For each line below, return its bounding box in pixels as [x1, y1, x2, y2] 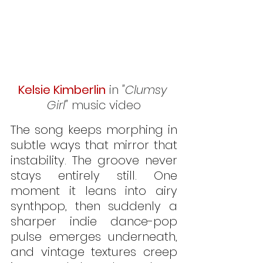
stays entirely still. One [11, 167, 177, 184]
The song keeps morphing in [11, 122, 177, 139]
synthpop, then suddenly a [11, 198, 177, 215]
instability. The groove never [11, 152, 177, 169]
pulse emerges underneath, [11, 228, 177, 245]
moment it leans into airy [11, 183, 177, 200]
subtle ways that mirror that [11, 137, 177, 154]
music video [68, 97, 141, 114]
